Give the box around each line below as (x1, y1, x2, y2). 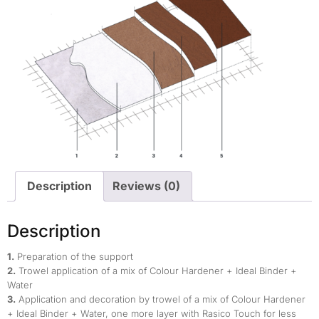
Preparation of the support (14, 251, 133, 263)
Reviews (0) (113, 179, 180, 194)
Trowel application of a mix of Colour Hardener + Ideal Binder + (16, 265, 297, 277)
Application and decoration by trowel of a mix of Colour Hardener (16, 293, 305, 305)
